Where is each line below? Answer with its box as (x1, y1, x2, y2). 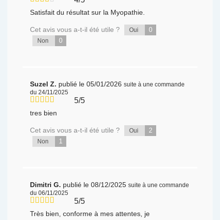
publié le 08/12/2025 (63, 181, 127, 189)
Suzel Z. (30, 80, 59, 88)
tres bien (30, 109, 57, 117)
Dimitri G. (30, 181, 63, 189)
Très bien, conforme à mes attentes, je (30, 210, 150, 218)
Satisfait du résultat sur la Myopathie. (30, 8, 145, 17)
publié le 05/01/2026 (58, 80, 122, 88)
